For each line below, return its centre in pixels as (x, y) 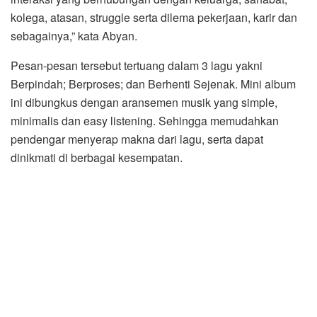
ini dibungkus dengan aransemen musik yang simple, (144, 102)
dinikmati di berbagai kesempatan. (97, 157)
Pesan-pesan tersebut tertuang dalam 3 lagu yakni (137, 65)
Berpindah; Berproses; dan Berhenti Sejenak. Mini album (153, 83)
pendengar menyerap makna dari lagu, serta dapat (137, 139)
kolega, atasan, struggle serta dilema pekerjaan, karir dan (154, 17)
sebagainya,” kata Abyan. (74, 35)
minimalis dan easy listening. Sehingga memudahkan (145, 120)
